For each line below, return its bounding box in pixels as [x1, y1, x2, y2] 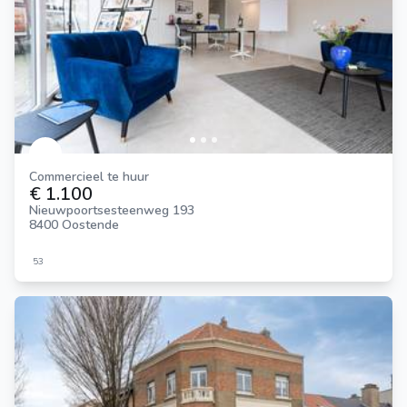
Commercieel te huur [37, 167, 149, 185]
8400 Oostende [29, 215, 119, 233]
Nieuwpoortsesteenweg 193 [29, 201, 194, 219]
